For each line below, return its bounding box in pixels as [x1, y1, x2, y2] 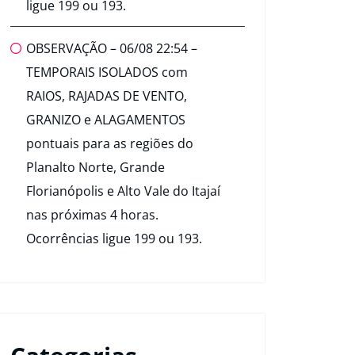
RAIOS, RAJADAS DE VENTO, [26, 87, 187, 105]
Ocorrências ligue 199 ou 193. [26, 230, 202, 248]
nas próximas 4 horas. [26, 206, 158, 224]
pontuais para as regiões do [26, 135, 193, 153]
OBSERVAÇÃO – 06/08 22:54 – [26, 40, 197, 58]
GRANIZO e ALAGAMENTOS [26, 111, 185, 129]
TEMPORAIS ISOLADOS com [26, 63, 188, 82]
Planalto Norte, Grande [26, 158, 165, 177]
